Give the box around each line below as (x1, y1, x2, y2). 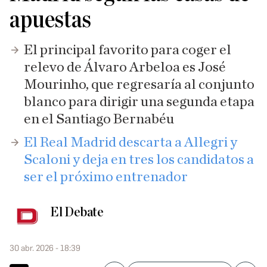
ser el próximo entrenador (24, 170, 188, 184)
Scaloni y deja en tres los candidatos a (24, 153, 254, 167)
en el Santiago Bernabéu (24, 112, 174, 126)
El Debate (50, 205, 104, 219)
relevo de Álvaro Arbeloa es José (24, 60, 226, 74)
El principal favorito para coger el (24, 43, 231, 57)
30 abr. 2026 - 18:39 (10, 243, 80, 253)
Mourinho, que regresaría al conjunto (24, 77, 254, 92)
